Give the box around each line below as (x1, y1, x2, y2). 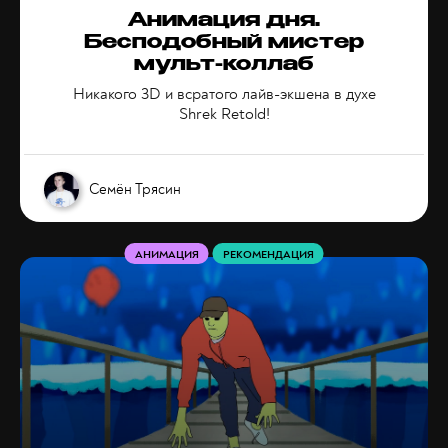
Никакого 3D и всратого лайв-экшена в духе (72, 84, 376, 104)
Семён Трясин (89, 179, 181, 199)
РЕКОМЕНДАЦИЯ (222, 248, 314, 261)
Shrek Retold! (178, 104, 270, 124)
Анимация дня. (128, 12, 320, 32)
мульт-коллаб (134, 56, 314, 76)
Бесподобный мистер (84, 34, 364, 54)
